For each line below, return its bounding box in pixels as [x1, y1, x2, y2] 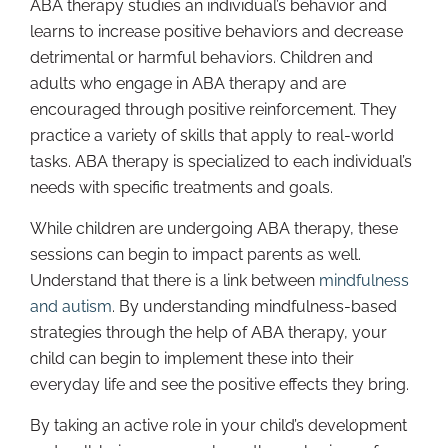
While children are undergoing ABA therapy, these [30, 219, 398, 239]
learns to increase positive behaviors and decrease [30, 22, 403, 42]
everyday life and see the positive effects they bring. [30, 375, 409, 395]
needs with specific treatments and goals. [30, 178, 333, 198]
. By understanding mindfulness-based [112, 297, 397, 317]
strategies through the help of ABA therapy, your [30, 323, 387, 343]
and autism [30, 297, 112, 317]
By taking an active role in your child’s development [30, 416, 407, 436]
